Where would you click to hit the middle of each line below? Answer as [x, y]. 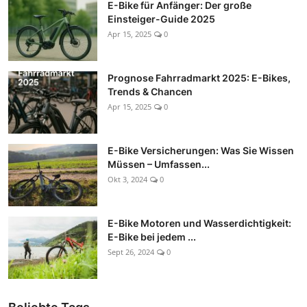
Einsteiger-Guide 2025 [161, 19]
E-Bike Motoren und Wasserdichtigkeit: [199, 223]
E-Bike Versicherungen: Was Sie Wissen [201, 150]
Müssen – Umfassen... [159, 164]
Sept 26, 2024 [131, 251]
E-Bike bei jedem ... [152, 236]
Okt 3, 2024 [127, 179]
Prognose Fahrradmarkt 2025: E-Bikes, [199, 77]
